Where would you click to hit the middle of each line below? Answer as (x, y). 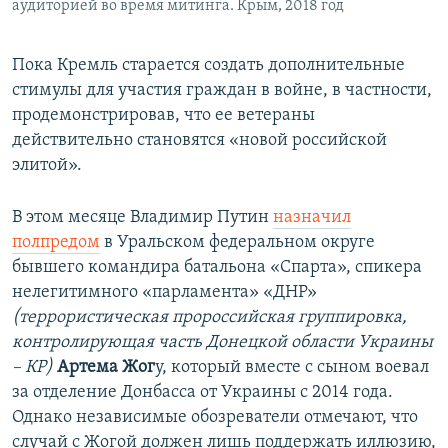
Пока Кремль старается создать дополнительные (208, 66)
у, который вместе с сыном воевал (292, 368)
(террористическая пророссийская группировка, (209, 318)
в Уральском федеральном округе (237, 243)
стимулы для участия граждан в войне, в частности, (222, 91)
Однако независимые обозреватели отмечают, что (215, 418)
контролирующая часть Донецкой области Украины (222, 343)
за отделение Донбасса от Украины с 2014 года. (202, 393)
